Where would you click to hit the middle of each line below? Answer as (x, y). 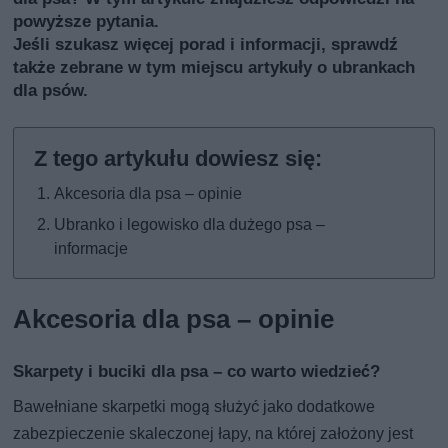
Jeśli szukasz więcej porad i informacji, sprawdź (206, 43)
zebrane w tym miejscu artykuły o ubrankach (238, 66)
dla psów (48, 89)
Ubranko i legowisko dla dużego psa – (190, 224)
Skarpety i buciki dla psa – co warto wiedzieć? (197, 370)
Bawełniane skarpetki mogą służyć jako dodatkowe (194, 406)
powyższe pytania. (86, 20)
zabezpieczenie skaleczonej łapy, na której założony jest (213, 433)
